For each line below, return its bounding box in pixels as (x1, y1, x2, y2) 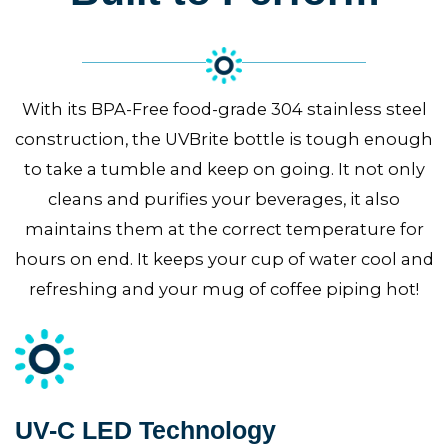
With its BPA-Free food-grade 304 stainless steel (21, 99, 427, 120)
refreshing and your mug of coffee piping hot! (29, 279, 419, 300)
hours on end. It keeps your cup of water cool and (14, 249, 434, 270)
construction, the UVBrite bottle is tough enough (15, 129, 433, 150)
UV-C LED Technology (15, 417, 276, 445)
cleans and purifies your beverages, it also (48, 189, 400, 210)
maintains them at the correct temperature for (24, 219, 424, 240)
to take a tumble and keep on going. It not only (23, 159, 425, 180)
